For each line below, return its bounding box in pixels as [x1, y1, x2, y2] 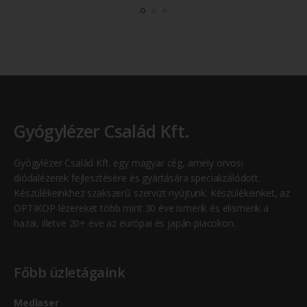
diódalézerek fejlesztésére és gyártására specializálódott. [14, 171, 260, 184]
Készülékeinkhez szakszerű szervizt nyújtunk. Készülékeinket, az [14, 186, 290, 199]
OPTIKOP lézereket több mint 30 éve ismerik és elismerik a [14, 201, 269, 214]
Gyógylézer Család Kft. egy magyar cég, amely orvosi [14, 156, 243, 169]
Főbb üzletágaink [14, 262, 125, 282]
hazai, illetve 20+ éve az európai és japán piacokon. [14, 216, 236, 230]
